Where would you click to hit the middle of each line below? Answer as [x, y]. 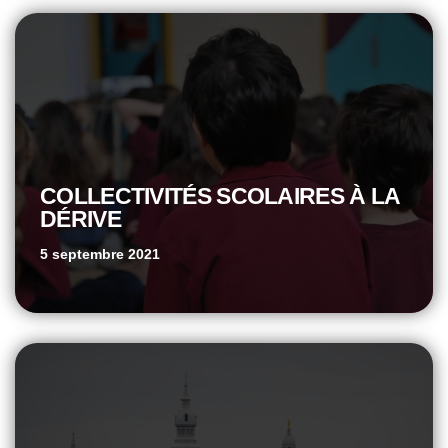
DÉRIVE [80, 218]
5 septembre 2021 [100, 253]
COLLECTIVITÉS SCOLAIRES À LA [220, 195]
